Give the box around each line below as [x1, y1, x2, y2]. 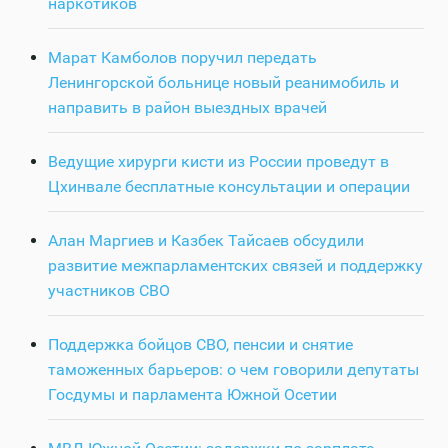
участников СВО [48, 280, 170, 300]
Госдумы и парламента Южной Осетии [48, 384, 337, 404]
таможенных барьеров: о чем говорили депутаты [48, 359, 419, 379]
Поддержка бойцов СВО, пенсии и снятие [48, 334, 353, 354]
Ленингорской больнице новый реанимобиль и [48, 72, 399, 92]
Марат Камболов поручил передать [48, 47, 317, 67]
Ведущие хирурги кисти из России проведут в [48, 151, 389, 171]
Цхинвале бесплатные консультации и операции [48, 176, 410, 196]
